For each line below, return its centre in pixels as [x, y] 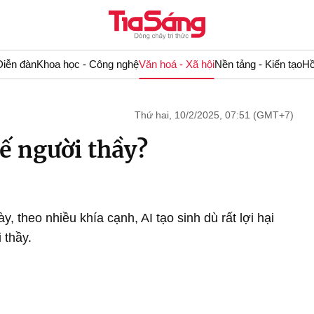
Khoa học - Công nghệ [87, 64]
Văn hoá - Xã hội [176, 64]
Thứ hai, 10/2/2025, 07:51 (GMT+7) [214, 115]
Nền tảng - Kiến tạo [258, 64]
